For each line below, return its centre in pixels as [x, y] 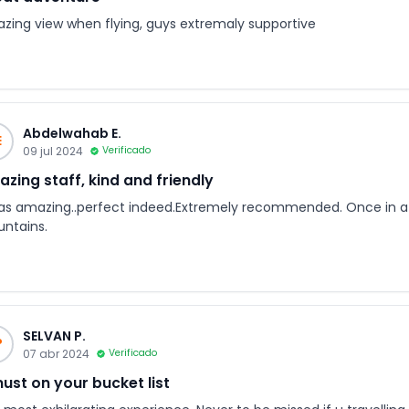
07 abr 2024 [56, 353]
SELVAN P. [54, 336]
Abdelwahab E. [72, 133]
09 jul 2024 [53, 151]
